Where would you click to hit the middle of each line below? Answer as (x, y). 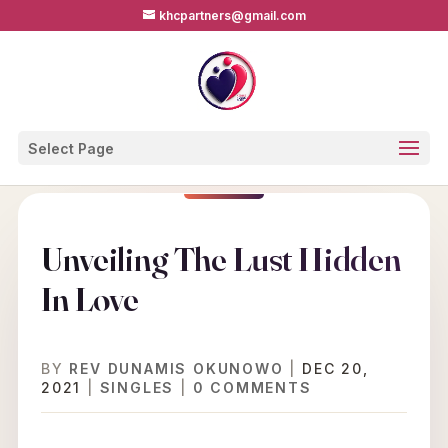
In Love (89, 299)
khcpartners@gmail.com (232, 15)
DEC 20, (335, 368)
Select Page (70, 148)
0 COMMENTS (252, 387)
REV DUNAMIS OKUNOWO (176, 368)
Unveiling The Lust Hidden (220, 259)
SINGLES (137, 387)
